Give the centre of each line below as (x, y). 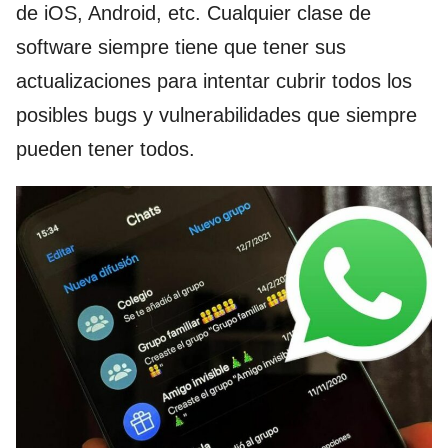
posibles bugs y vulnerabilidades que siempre (216, 115)
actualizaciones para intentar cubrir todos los (214, 81)
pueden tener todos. (105, 149)
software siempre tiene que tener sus (181, 47)
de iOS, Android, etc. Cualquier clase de (193, 13)
